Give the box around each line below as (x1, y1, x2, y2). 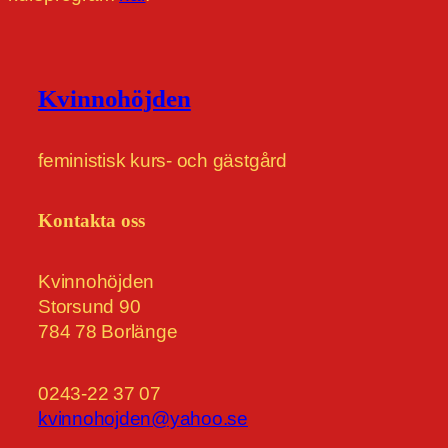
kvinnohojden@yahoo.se (38, 407, 248, 429)
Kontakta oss (38, 210, 145, 231)
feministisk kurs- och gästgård (38, 149, 287, 171)
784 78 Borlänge (38, 320, 178, 342)
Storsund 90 (38, 295, 141, 317)
